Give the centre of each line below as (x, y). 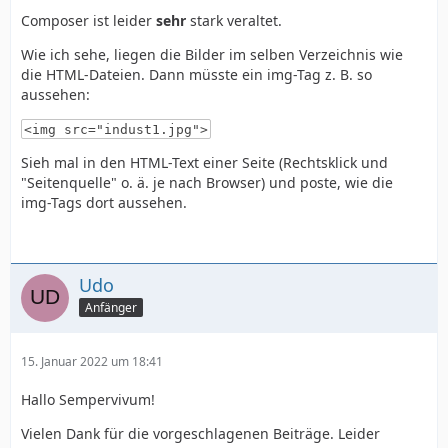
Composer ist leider (88, 20)
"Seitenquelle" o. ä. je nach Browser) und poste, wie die (207, 182)
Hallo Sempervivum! (88, 399)
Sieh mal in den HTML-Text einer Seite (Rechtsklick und (204, 162)
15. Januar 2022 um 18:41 (92, 361)
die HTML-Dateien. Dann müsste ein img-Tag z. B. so (196, 74)
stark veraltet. (236, 20)
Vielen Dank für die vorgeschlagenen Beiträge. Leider (200, 433)
